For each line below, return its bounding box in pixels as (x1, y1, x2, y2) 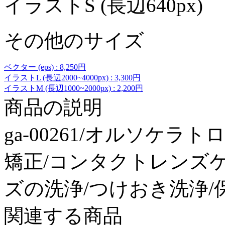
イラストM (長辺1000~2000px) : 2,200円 (4, 83, 143, 92)
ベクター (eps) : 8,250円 (4, 62, 86, 71)
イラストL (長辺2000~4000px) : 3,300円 (4, 73, 141, 82)
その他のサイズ (4, 29, 144, 51)
